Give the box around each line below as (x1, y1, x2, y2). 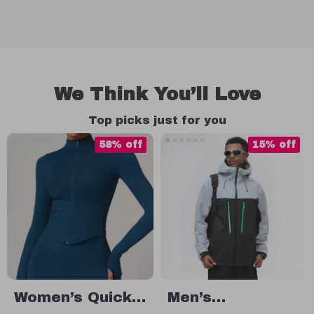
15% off (252, 139, 296, 150)
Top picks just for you (88, 114, 226, 126)
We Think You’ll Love (53, 84, 261, 104)
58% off (99, 139, 142, 150)
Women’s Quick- (14, 289, 137, 305)
